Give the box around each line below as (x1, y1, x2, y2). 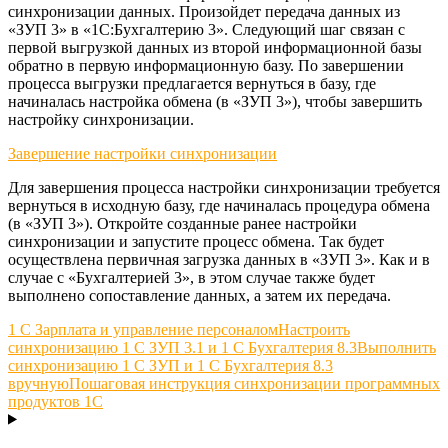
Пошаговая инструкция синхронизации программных (69, 374, 440, 392)
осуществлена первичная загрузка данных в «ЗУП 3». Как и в (8, 250, 430, 268)
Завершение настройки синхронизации (8, 144, 277, 162)
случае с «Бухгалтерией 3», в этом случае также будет (8, 268, 375, 286)
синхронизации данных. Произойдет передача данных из (8, 2, 400, 20)
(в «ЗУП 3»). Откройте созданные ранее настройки (8, 214, 357, 232)
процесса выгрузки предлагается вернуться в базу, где (8, 74, 376, 92)
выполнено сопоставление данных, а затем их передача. (8, 286, 391, 304)
